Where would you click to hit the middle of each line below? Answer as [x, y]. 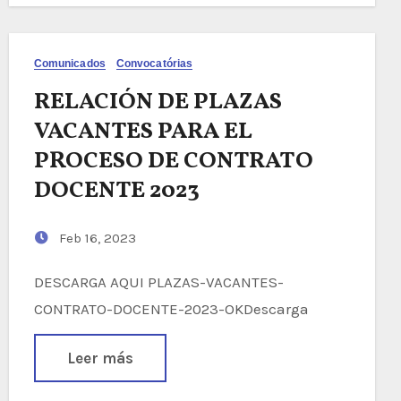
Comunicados [69, 63]
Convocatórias [154, 63]
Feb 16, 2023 [95, 238]
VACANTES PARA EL [143, 131]
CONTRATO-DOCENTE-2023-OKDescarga [171, 308]
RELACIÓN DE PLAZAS [158, 102]
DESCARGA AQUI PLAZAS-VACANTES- [38, 282]
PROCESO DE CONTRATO [173, 161]
